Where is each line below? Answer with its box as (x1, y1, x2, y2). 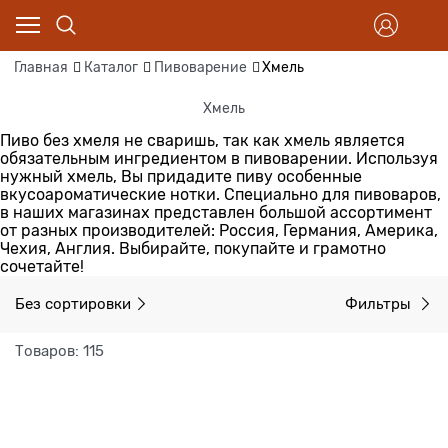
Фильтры (345, 295, 415, 312)
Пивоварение (153, 59, 247, 76)
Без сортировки (15, 295, 131, 312)
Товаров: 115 (15, 342, 104, 359)
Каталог (83, 59, 138, 76)
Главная (14, 59, 68, 76)
